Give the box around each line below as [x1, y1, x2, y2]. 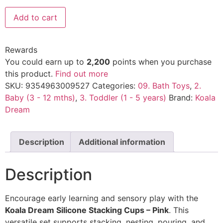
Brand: [169, 93, 195, 103]
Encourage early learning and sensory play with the [5, 193, 198, 204]
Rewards [5, 45, 37, 55]
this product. [5, 69, 55, 79]
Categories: [92, 81, 138, 91]
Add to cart [13, 12, 57, 23]
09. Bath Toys [138, 81, 190, 91]
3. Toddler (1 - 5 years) [80, 93, 166, 103]
